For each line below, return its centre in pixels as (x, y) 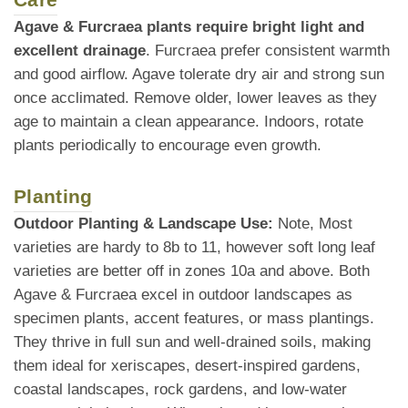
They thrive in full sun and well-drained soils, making (192, 342)
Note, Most (313, 224)
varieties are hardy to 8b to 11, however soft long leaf (194, 248)
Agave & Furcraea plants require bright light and (189, 27)
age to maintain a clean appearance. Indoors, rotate (189, 122)
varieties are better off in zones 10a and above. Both (192, 271)
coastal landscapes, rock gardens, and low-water (180, 390)
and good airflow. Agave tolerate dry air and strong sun (199, 75)
